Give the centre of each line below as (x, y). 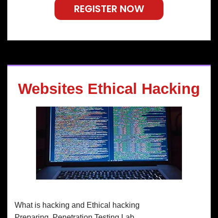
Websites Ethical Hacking (109, 89)
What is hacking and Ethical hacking (77, 205)
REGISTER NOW (109, 9)
